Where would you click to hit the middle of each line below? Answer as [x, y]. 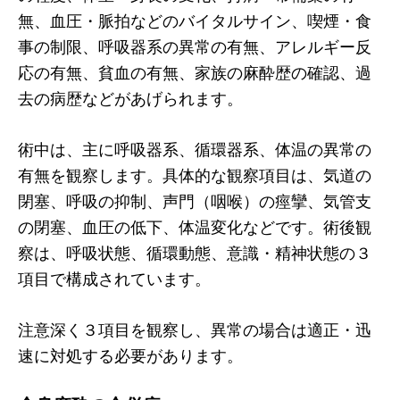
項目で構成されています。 [114, 278]
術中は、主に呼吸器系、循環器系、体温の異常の [195, 149]
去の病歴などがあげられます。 [130, 98]
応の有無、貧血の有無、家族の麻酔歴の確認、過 [195, 72]
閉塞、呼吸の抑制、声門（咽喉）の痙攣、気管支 [195, 200]
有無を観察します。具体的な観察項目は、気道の [195, 175]
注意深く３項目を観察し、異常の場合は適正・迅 [195, 329]
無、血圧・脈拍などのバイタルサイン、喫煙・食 [195, 20]
